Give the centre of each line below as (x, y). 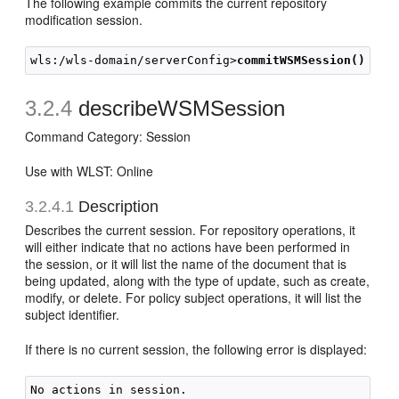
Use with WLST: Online (90, 171)
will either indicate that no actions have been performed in (188, 247)
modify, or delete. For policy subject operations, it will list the (194, 297)
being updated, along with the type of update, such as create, (198, 281)
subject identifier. (73, 314)
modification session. (84, 20)
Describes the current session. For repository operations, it (191, 230)
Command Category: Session (108, 136)
